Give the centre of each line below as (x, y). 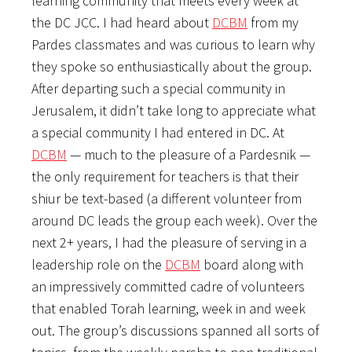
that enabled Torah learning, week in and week (169, 308)
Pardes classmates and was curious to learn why (173, 44)
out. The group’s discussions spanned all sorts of (175, 330)
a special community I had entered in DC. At (158, 132)
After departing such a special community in (158, 88)
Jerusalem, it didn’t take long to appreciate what (174, 110)
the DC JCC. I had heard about (122, 22)
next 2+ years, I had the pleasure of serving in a (169, 242)
